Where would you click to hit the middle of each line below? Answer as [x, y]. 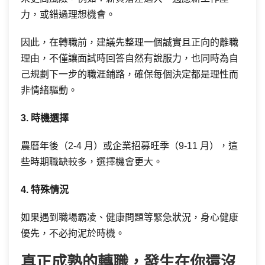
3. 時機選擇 [45, 118]
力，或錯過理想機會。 [68, 14]
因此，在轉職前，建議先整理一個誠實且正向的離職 [130, 42]
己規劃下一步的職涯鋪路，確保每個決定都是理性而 [130, 74]
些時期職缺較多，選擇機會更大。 [92, 162]
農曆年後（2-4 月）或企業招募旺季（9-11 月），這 [129, 146]
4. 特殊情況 [45, 190]
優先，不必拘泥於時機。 [73, 233]
